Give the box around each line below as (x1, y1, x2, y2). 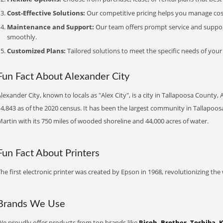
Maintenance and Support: (7, 22, 94, 31)
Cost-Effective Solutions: (7, 8, 85, 17)
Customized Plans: (7, 46, 66, 55)
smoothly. (7, 32, 37, 41)
